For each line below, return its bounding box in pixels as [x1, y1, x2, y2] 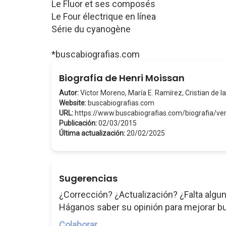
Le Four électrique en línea [51, 11, 156, 22]
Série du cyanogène [51, 24, 131, 34]
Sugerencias [59, 172, 118, 185]
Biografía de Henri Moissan [59, 72, 185, 84]
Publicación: [59, 119, 97, 127]
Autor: [59, 89, 79, 97]
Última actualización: [59, 129, 125, 137]
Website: [59, 99, 86, 107]
